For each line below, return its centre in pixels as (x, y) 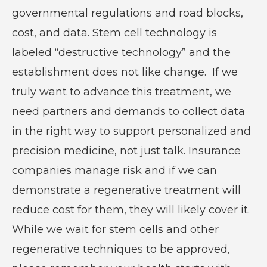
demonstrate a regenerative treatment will (126, 190)
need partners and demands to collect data (128, 111)
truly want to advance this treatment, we (121, 91)
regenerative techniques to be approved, (121, 249)
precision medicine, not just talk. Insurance (126, 150)
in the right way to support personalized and (131, 131)
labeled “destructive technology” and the (121, 52)
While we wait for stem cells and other (115, 229)
